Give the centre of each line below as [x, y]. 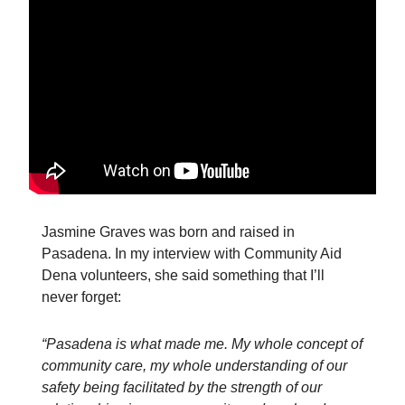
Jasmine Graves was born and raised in [168, 231]
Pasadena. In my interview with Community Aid [192, 253]
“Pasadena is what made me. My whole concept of [202, 344]
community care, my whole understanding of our [194, 365]
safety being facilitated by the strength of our [182, 387]
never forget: [81, 297]
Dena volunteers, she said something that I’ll [183, 275]
